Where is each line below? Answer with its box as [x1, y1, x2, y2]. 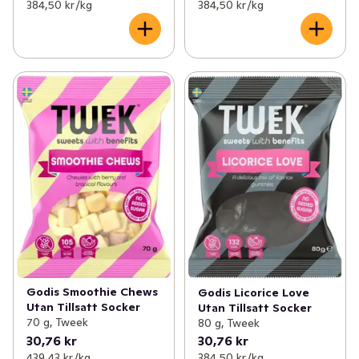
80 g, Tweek [197, 315, 260, 330]
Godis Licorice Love [197, 284, 309, 300]
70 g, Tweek [26, 314, 88, 329]
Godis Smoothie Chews [26, 284, 158, 299]
